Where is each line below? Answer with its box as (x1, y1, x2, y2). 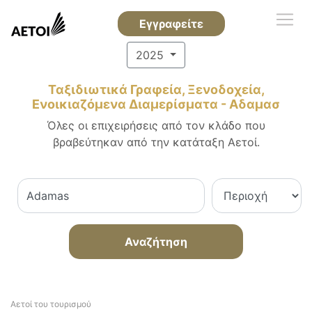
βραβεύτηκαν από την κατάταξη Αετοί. (52, 135, 260, 149)
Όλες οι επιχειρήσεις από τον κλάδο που (47, 118, 265, 132)
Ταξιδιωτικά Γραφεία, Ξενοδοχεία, (47, 82, 265, 97)
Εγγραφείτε (139, 17, 203, 31)
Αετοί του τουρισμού (10, 299, 91, 309)
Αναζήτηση (125, 235, 187, 249)
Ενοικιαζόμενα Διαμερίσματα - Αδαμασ (32, 97, 280, 111)
